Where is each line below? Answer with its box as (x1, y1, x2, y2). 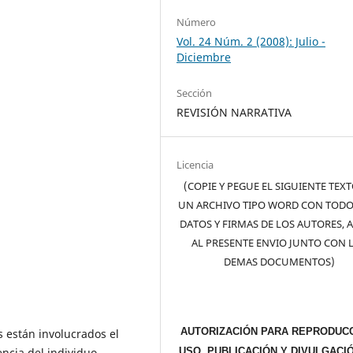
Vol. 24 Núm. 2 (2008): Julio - (176, 33, 326, 49)
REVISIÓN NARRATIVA (176, 104, 292, 120)
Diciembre (176, 49, 232, 65)
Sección (176, 85, 213, 100)
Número (176, 14, 217, 29)
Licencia (176, 157, 214, 172)
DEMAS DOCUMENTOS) (223, 254, 335, 269)
